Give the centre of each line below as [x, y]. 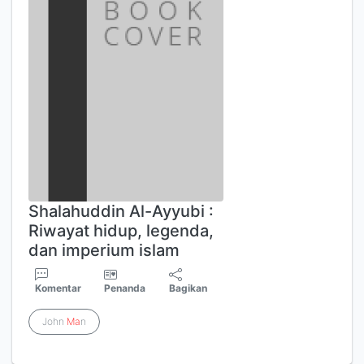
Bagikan [188, 288]
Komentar [58, 288]
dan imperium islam [104, 250]
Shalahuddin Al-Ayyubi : [121, 211]
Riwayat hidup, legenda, [121, 231]
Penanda [125, 288]
